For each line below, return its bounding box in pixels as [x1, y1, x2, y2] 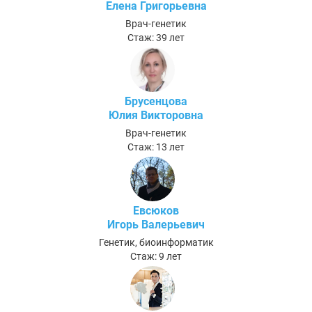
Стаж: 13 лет [127, 141, 185, 153]
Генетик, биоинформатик [98, 236, 214, 248]
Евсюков [133, 203, 179, 217]
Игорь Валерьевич [107, 217, 205, 231]
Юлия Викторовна [109, 108, 203, 122]
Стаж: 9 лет [130, 250, 182, 262]
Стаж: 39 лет [127, 31, 185, 43]
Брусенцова [125, 94, 187, 108]
